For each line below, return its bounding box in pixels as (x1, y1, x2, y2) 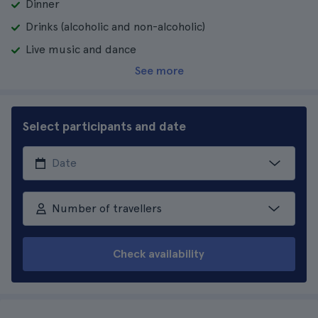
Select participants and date (23, 119, 186, 133)
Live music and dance (26, 43, 136, 56)
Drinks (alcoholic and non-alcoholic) (26, 20, 205, 33)
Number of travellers (51, 202, 162, 215)
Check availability (113, 247, 205, 261)
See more (134, 64, 184, 77)
